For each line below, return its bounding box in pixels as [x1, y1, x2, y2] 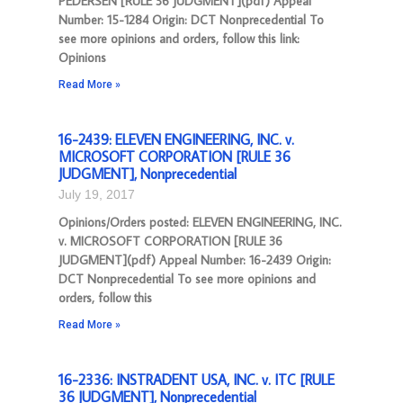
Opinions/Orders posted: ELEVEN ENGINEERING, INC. [58, 214, 342, 230]
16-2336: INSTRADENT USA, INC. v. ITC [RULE [58, 371, 335, 389]
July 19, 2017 [58, 187, 135, 201]
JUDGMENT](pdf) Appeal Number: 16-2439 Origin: [58, 252, 331, 268]
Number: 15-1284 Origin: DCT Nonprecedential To [58, 12, 324, 28]
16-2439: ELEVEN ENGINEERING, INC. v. [58, 130, 294, 148]
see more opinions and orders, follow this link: [58, 31, 300, 47]
